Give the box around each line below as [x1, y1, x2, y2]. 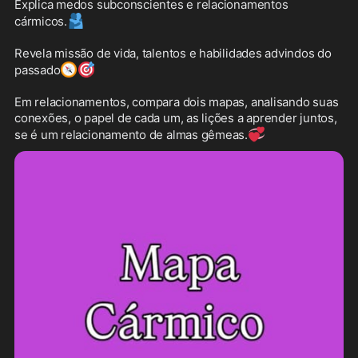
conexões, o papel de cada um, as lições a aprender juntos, [14, 109, 337, 125]
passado [14, 62, 61, 78]
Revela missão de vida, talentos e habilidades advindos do [14, 45, 332, 61]
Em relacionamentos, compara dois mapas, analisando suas [14, 93, 339, 109]
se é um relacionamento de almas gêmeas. [14, 126, 249, 142]
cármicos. [14, 13, 67, 29]
